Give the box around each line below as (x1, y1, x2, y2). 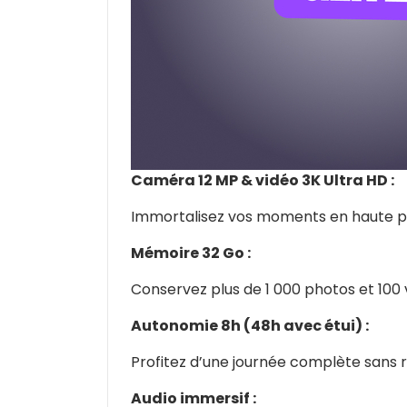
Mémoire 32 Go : (131, 243, 251, 263)
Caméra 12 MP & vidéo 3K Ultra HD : (131, 170, 394, 191)
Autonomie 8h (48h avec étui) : (131, 315, 369, 336)
